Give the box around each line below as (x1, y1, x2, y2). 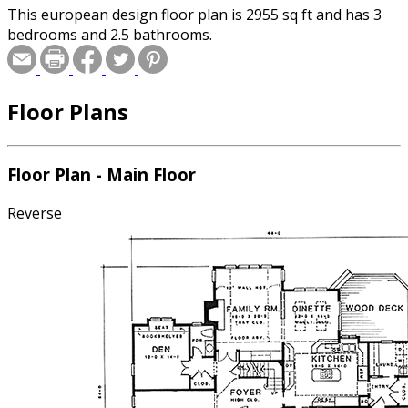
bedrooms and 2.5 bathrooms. (7, 24, 212, 45)
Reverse (7, 203, 62, 224)
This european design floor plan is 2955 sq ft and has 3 (7, 4, 382, 25)
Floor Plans (7, 96, 128, 127)
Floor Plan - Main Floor (7, 163, 196, 187)
